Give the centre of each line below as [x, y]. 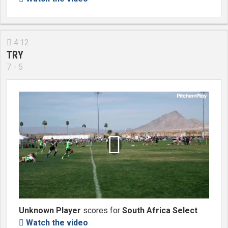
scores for [102, 211]
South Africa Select [160, 211]
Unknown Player [50, 211]
